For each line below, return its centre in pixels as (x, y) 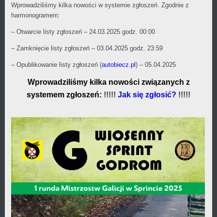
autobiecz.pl (119, 65)
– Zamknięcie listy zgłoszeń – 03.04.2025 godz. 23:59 (87, 48)
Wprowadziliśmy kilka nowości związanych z (108, 82)
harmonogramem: (36, 15)
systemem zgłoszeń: (64, 95)
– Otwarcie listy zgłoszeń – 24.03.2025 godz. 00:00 (83, 32)
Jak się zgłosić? (148, 95)
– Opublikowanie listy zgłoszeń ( (56, 65)
